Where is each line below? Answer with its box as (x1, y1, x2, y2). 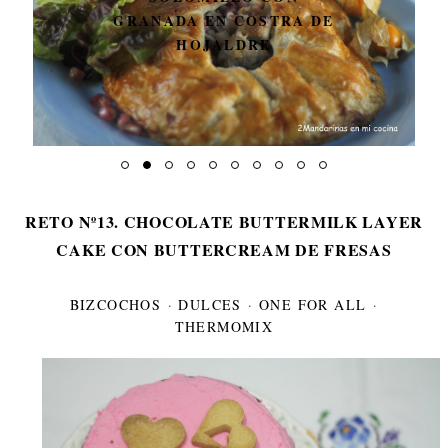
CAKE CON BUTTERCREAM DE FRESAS (56, 237, 392, 261)
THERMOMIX (174, 316, 274, 336)
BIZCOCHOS (69, 294, 162, 314)
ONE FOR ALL (259, 294, 367, 314)
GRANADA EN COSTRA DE (113, 10, 335, 31)
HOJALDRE (176, 34, 272, 55)
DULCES (178, 294, 242, 314)
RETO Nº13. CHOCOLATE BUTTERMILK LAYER (25, 209, 423, 233)
